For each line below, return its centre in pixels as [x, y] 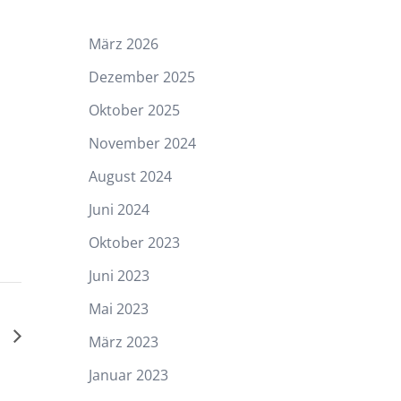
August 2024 [130, 176]
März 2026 [123, 43]
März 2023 [123, 341]
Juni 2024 [119, 209]
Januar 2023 [128, 375]
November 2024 [142, 143]
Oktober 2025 [134, 110]
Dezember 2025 [141, 77]
